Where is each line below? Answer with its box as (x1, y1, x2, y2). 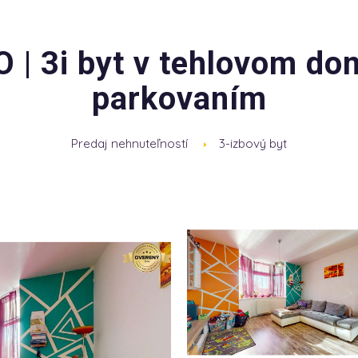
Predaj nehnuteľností (71, 136, 188, 151)
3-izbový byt (219, 136, 287, 151)
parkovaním (91, 80, 267, 117)
